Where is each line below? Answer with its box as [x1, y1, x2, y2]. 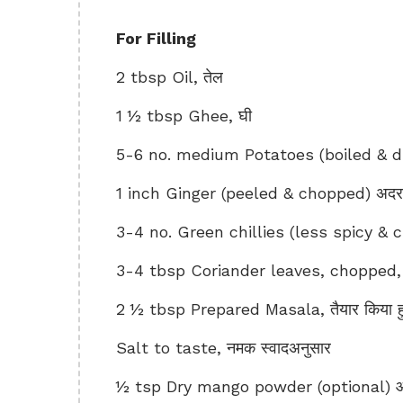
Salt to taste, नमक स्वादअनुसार [116, 338, 331, 357]
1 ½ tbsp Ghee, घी [116, 106, 252, 125]
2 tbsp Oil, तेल [116, 67, 223, 86]
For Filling [116, 29, 196, 48]
